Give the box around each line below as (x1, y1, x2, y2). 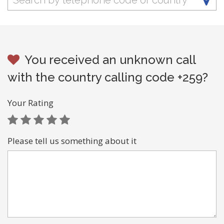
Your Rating (7, 97, 53, 108)
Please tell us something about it (7, 135, 136, 146)
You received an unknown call (24, 52, 195, 67)
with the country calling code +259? (7, 70, 208, 84)
